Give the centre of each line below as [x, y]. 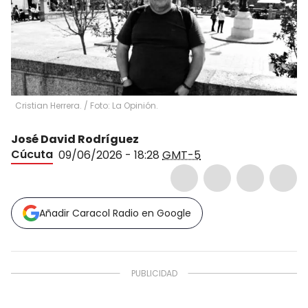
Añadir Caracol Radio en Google [115, 213]
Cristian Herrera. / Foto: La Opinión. [87, 105]
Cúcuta [32, 154]
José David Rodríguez [75, 139]
